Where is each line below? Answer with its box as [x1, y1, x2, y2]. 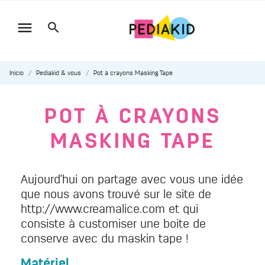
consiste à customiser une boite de [21, 216, 206, 230]
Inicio [9, 69, 24, 76]
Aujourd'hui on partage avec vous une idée [21, 172, 243, 186]
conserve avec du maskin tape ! [21, 231, 189, 245]
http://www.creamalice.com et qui [21, 202, 198, 215]
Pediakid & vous [36, 69, 81, 76]
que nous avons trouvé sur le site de [21, 187, 211, 201]
